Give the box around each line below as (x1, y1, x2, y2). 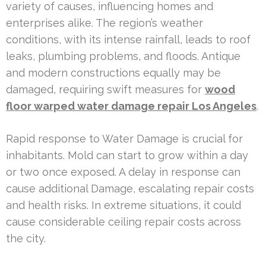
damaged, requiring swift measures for (6, 83, 205, 96)
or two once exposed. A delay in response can (6, 165, 240, 178)
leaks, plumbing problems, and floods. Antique (6, 49, 240, 62)
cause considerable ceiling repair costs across (6, 215, 241, 228)
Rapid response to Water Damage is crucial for (6, 132, 243, 145)
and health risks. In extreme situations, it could (6, 198, 241, 211)
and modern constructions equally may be (6, 66, 221, 79)
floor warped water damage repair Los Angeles (6, 99, 256, 112)
